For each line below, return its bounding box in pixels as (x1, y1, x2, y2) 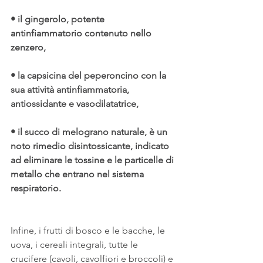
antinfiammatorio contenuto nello (11, 28, 154, 39)
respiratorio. (11, 183, 61, 194)
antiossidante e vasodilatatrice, (11, 98, 139, 110)
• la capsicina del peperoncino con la (11, 70, 168, 82)
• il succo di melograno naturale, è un (11, 126, 170, 138)
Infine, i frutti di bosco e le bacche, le (11, 225, 167, 237)
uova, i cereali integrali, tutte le (11, 239, 140, 251)
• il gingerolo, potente (11, 14, 107, 25)
